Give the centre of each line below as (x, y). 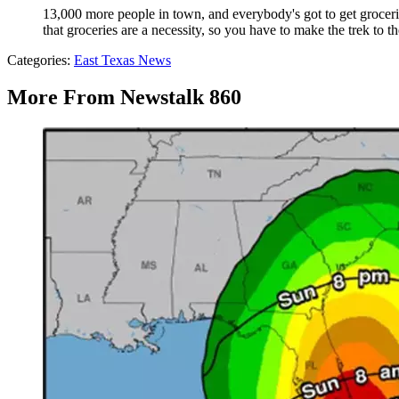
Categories (37, 60)
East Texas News (122, 60)
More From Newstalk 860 (124, 98)
